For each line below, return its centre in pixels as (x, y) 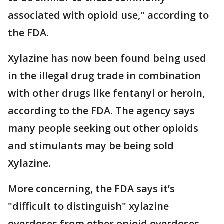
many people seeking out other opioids (103, 128)
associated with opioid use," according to (108, 15)
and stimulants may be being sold (91, 146)
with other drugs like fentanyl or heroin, (106, 93)
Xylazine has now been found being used (107, 58)
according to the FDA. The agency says (101, 111)
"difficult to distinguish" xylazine (88, 206)
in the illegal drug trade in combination (104, 76)
